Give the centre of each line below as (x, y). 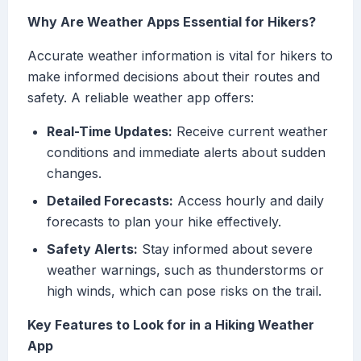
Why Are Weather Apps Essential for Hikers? (172, 22)
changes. (74, 174)
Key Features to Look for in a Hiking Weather (171, 325)
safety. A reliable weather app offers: (141, 98)
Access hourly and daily (249, 201)
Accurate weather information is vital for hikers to (180, 56)
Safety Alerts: (92, 249)
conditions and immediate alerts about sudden (186, 153)
